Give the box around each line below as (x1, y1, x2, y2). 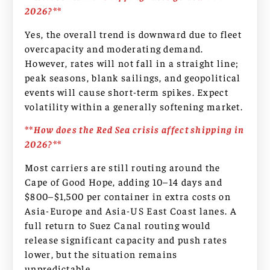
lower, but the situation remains (25, 247, 178, 260)
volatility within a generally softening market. (25, 99, 243, 112)
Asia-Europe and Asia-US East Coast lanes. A (25, 204, 237, 216)
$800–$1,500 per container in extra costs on (25, 189, 231, 202)
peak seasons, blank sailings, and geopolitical (25, 71, 241, 83)
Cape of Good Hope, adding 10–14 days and (25, 175, 222, 187)
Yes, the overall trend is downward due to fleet (25, 27, 242, 40)
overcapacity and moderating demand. (25, 42, 204, 54)
